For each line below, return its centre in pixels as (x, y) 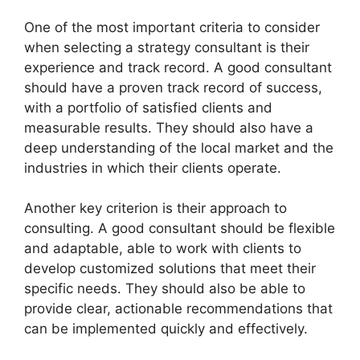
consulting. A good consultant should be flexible (180, 229)
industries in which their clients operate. (153, 168)
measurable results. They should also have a (169, 127)
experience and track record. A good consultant (178, 67)
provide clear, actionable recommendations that (178, 309)
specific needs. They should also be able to (165, 289)
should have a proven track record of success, (173, 87)
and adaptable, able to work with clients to (163, 249)
